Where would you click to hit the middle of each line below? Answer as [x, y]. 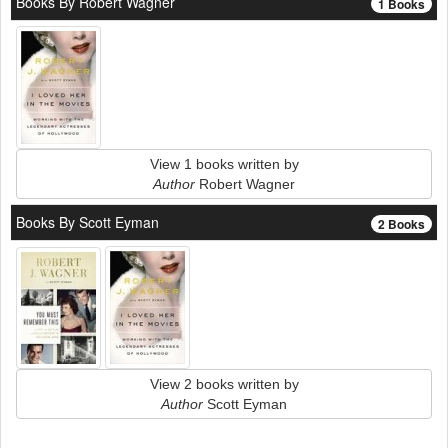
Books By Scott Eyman [87, 222]
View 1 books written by [224, 164]
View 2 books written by [224, 384]
